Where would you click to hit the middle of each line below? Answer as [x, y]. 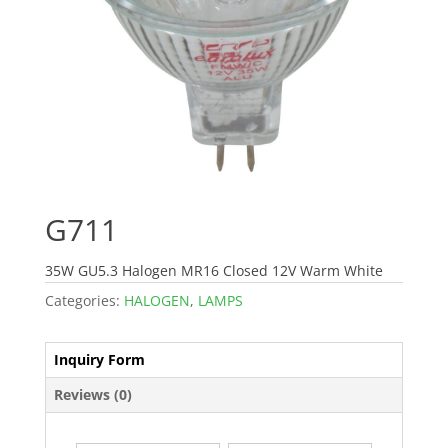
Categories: [84, 300]
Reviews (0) [92, 394]
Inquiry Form [99, 359]
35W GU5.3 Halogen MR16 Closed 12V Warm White [213, 270]
